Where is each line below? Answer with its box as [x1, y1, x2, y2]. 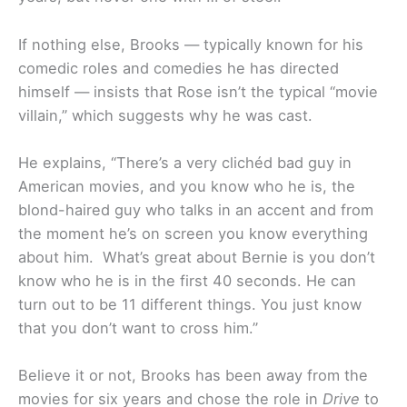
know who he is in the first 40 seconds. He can [18, 271, 356, 290]
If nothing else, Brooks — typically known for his [18, 35, 363, 54]
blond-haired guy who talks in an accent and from [18, 200, 373, 219]
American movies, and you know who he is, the [18, 176, 355, 195]
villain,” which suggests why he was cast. [18, 105, 313, 124]
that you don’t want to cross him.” [18, 318, 258, 337]
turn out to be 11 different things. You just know [18, 294, 362, 313]
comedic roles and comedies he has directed [18, 58, 339, 77]
